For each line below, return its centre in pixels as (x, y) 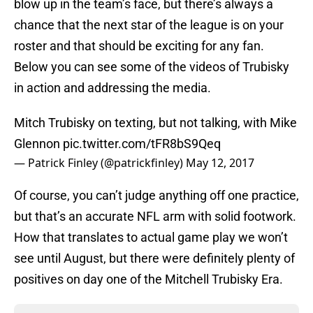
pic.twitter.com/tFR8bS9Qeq (142, 144)
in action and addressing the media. (112, 88)
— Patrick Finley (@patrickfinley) (100, 163)
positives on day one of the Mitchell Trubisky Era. (148, 279)
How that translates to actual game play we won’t (151, 238)
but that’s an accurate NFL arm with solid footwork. (155, 217)
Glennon (38, 144)
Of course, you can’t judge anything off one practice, (156, 196)
